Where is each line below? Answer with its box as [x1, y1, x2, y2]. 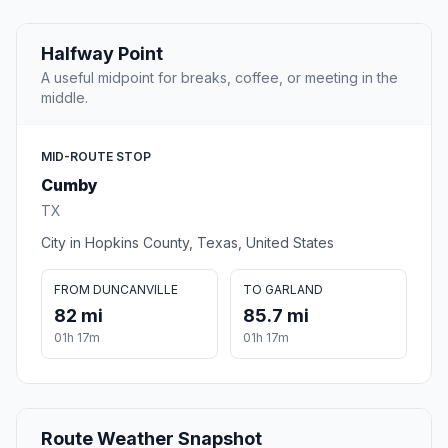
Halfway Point [41, 43, 163, 65]
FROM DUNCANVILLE [54, 282, 178, 298]
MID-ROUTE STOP [41, 149, 151, 165]
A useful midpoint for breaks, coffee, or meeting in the [41, 69, 398, 87]
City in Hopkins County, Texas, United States [41, 234, 334, 252]
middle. [41, 89, 88, 107]
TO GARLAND [243, 282, 323, 298]
